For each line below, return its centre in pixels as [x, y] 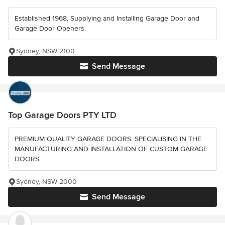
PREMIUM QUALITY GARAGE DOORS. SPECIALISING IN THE [108, 139]
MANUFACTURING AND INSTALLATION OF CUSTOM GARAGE [111, 149]
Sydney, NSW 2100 [45, 51]
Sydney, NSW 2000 [46, 182]
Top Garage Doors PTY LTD [62, 115]
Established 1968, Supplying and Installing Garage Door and [107, 19]
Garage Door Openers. [50, 29]
